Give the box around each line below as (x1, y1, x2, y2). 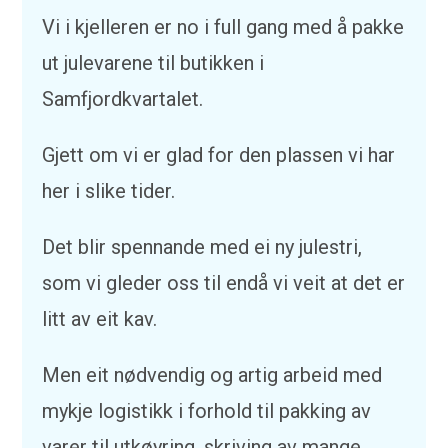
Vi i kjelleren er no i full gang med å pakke (42, 15, 405, 39)
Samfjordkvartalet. (42, 87, 209, 111)
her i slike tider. (42, 179, 181, 203)
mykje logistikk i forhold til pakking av (42, 399, 372, 423)
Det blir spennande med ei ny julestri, (42, 235, 363, 259)
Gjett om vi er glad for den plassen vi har (42, 143, 396, 167)
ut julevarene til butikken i (42, 51, 265, 75)
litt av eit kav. (42, 307, 163, 331)
